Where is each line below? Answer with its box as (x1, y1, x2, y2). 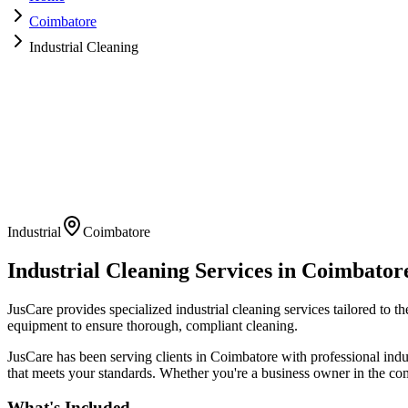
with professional (278, 348, 383, 364)
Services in (189, 258, 301, 282)
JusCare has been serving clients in (7, 348, 210, 364)
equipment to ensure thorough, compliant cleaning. (7, 317, 298, 333)
